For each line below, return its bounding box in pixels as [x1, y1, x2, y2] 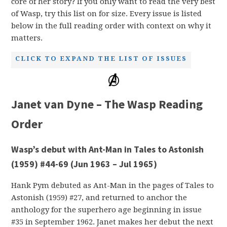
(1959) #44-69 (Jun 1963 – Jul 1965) [11, 158, 158, 170]
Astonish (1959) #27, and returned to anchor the [11, 193, 187, 202]
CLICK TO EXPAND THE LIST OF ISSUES [15, 55, 187, 63]
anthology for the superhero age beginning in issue [11, 205, 202, 214]
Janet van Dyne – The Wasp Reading [11, 96, 203, 112]
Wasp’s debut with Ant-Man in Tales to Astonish [11, 143, 204, 155]
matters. [11, 33, 43, 43]
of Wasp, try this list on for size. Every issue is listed [11, 9, 202, 19]
